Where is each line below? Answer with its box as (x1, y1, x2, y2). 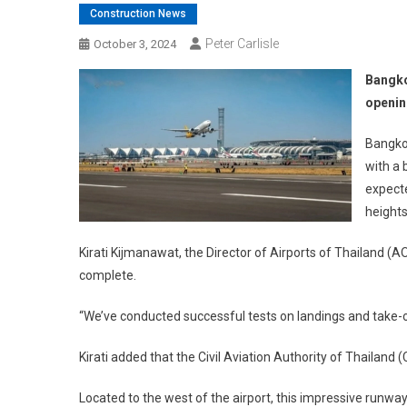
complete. (79, 268, 136, 283)
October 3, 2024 (94, 37, 176, 52)
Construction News (90, 7, 186, 21)
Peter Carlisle (205, 36, 279, 52)
